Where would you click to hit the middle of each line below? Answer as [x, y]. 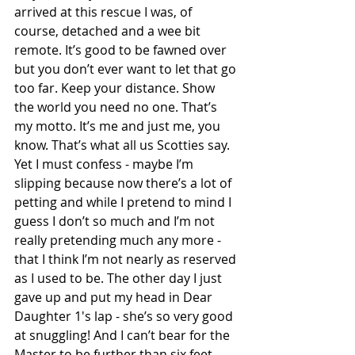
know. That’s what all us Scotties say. [122, 145]
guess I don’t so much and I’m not [116, 221]
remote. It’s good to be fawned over [122, 50]
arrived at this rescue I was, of [105, 12]
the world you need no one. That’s [117, 107]
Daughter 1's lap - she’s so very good [125, 316]
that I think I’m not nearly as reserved [127, 259]
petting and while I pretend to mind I [124, 202]
